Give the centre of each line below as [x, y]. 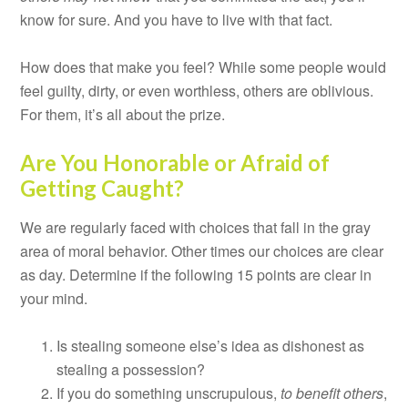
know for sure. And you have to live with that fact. [177, 19]
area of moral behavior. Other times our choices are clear [202, 250]
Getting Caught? [102, 188]
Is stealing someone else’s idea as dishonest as [211, 345]
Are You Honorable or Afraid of [175, 162]
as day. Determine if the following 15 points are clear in [196, 274]
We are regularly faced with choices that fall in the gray [196, 227]
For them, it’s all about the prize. [123, 114]
